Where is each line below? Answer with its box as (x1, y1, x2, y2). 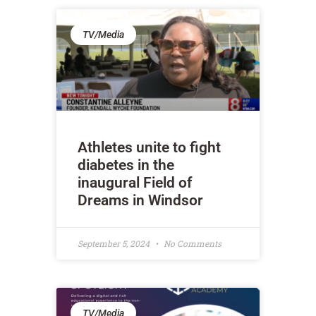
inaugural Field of (78, 174, 192, 192)
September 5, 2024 (78, 238, 152, 250)
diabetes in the (78, 157, 174, 174)
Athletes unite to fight (78, 139, 221, 157)
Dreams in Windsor (78, 192, 203, 209)
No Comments (162, 238, 221, 250)
